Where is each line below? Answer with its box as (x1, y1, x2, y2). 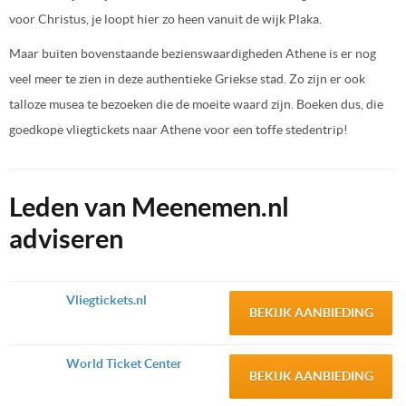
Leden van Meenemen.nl (9, 192, 289, 223)
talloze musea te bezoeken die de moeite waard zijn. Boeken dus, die (9, 97, 383, 112)
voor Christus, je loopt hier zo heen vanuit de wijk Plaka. (9, 12, 322, 27)
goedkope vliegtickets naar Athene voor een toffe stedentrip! (9, 122, 348, 138)
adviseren (9, 224, 123, 255)
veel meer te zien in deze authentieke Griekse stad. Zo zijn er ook (9, 72, 365, 87)
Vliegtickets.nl (66, 293, 147, 308)
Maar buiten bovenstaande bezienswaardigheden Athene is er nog (9, 46, 376, 62)
